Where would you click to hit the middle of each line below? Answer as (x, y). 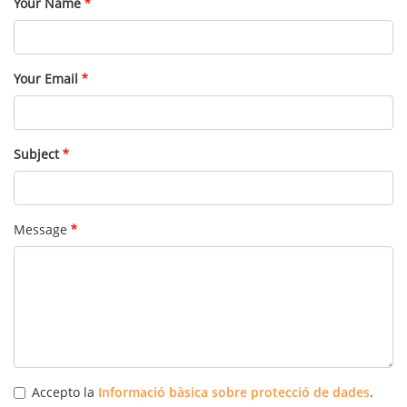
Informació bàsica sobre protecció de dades (234, 392)
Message (40, 230)
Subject (36, 154)
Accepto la (65, 392)
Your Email (46, 79)
